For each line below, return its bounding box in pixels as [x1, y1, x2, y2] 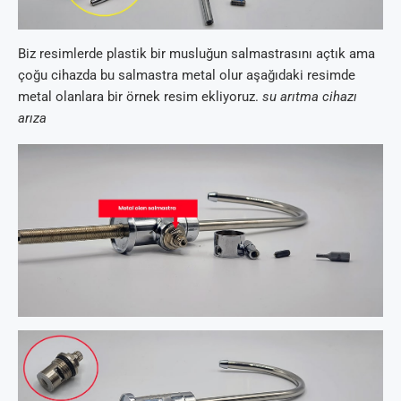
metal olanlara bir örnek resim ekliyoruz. [18, 88, 262, 105]
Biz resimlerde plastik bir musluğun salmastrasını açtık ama [18, 45, 375, 62]
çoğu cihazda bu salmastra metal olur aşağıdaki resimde [18, 66, 355, 83]
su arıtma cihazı [262, 88, 357, 105]
